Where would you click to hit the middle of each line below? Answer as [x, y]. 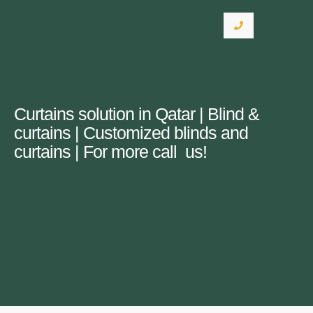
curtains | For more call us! [110, 152]
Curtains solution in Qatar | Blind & [137, 114]
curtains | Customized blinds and [131, 133]
